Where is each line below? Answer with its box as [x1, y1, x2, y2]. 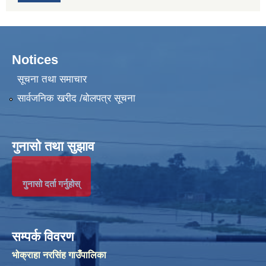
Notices [12, 52, 58, 67]
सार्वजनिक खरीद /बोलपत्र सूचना [17, 92, 135, 104]
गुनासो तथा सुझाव [12, 138, 94, 154]
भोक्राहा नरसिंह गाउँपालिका [12, 249, 109, 260]
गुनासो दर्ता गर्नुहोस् [23, 178, 80, 189]
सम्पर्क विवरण [12, 229, 74, 244]
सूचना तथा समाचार [17, 74, 87, 85]
